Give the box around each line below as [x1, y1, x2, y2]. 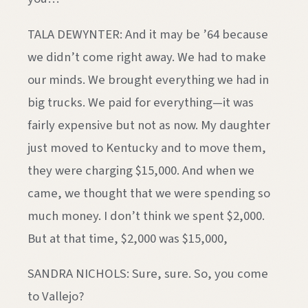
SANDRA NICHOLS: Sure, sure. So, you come [27, 265, 268, 283]
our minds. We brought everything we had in [27, 70, 269, 89]
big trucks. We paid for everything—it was [27, 93, 254, 111]
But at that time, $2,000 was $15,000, [27, 229, 228, 247]
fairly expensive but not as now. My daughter [27, 115, 270, 134]
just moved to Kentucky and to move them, [27, 138, 266, 157]
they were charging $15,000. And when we [27, 161, 254, 179]
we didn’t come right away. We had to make [27, 47, 266, 66]
